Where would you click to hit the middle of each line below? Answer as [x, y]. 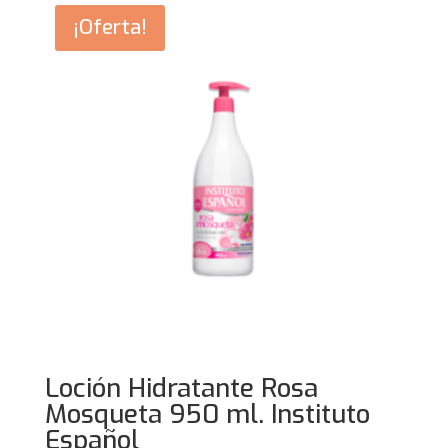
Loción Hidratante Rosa [181, 388]
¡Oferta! [109, 28]
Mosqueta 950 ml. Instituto [207, 414]
